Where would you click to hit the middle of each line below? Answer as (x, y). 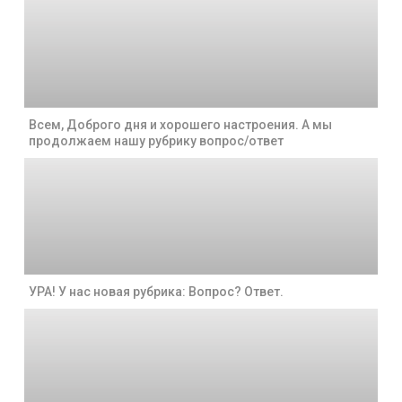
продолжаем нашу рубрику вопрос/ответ (156, 141)
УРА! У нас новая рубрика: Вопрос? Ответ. (156, 292)
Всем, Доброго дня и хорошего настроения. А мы (180, 125)
